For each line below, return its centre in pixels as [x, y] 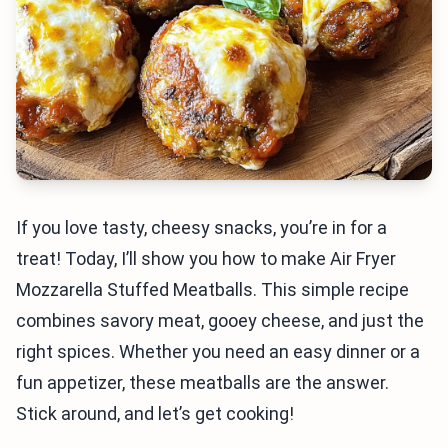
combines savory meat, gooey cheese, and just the [220, 320]
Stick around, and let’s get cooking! [155, 413]
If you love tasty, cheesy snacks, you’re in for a [201, 227]
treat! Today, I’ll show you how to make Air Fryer [206, 258]
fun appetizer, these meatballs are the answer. [202, 382]
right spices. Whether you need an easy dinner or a [218, 351]
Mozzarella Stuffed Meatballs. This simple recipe [212, 289]
